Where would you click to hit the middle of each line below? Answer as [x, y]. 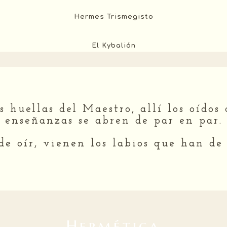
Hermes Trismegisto [113, 17]
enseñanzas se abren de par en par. [113, 121]
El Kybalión [113, 45]
